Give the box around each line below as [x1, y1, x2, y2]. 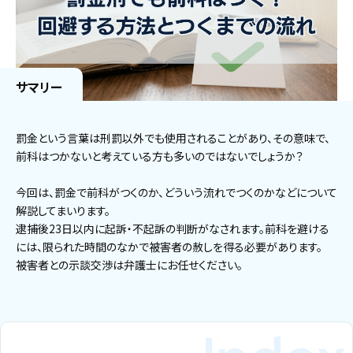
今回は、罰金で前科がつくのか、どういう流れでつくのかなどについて [16, 184, 337, 201]
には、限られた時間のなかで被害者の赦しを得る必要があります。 [16, 239, 322, 255]
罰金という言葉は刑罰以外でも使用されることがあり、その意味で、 [16, 130, 330, 147]
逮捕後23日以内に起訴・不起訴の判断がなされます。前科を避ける [16, 221, 329, 237]
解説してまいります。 [16, 203, 110, 219]
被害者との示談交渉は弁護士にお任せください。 [16, 257, 243, 273]
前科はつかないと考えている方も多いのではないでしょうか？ [16, 148, 303, 165]
